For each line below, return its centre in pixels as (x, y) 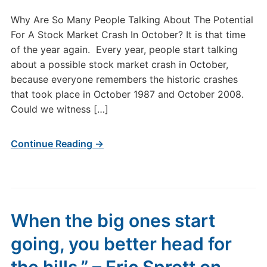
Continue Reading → (57, 144)
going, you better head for (121, 244)
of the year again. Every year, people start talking (124, 49)
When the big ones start (113, 221)
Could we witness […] (59, 109)
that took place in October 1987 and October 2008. (128, 94)
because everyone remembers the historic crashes (124, 79)
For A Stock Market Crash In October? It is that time (128, 35)
